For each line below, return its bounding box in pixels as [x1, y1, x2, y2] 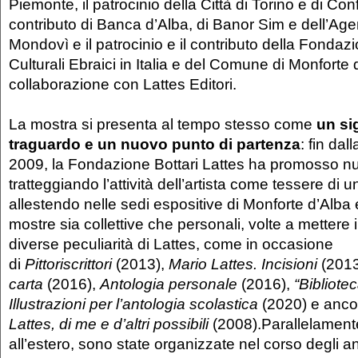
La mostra [9, 114, 78, 133]
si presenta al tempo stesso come [82, 114, 316, 133]
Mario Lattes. [169, 254, 257, 272]
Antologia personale [100, 274, 237, 292]
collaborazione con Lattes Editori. [9, 74, 237, 93]
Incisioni [261, 254, 317, 272]
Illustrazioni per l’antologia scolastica [9, 294, 262, 312]
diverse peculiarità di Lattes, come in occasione [9, 234, 333, 253]
